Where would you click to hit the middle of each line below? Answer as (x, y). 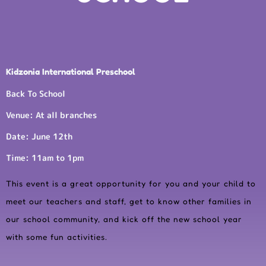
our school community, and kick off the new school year (124, 219)
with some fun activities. (57, 237)
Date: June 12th (39, 136)
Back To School (36, 94)
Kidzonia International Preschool (71, 72)
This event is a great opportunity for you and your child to (131, 183)
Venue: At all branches (51, 115)
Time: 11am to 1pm (45, 158)
